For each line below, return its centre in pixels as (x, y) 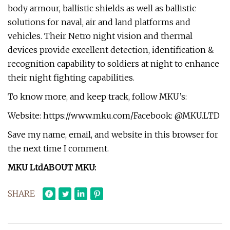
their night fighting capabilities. (71, 78)
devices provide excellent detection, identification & (111, 50)
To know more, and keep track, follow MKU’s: (97, 97)
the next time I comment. (58, 148)
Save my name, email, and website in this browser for (113, 135)
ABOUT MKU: (70, 167)
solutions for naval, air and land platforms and (99, 22)
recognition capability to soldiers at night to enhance (113, 64)
